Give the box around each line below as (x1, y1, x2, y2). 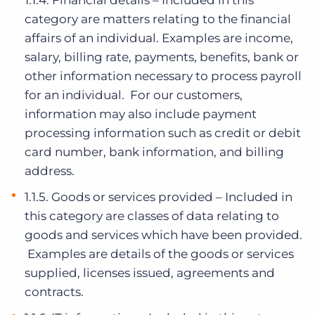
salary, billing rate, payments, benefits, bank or (25, 50, 299, 64)
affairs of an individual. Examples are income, (25, 31, 293, 45)
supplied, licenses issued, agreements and (25, 266, 275, 280)
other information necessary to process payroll (25, 69, 302, 83)
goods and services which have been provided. (25, 228, 302, 242)
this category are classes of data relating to (25, 209, 279, 223)
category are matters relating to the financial (25, 12, 291, 26)
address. (25, 164, 75, 178)
